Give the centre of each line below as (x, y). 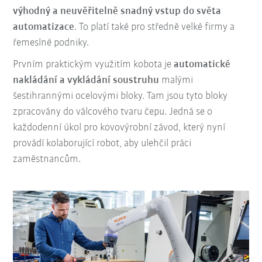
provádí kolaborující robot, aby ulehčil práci (102, 144)
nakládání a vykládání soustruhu (86, 81)
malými (176, 81)
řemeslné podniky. (51, 43)
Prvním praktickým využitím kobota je (94, 65)
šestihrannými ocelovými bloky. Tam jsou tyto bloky (120, 96)
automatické (202, 65)
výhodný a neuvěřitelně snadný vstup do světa (117, 12)
